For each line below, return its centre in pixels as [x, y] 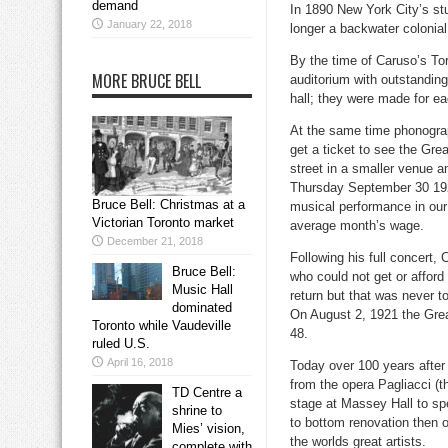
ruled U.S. [121, 344]
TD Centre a [207, 393]
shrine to [197, 411]
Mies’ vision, [208, 429]
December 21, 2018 [155, 241]
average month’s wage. [357, 226]
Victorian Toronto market [163, 223]
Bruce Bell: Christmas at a [168, 205]
